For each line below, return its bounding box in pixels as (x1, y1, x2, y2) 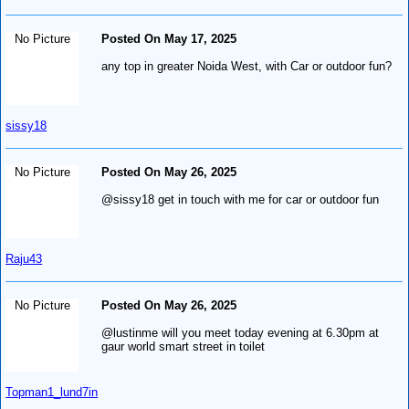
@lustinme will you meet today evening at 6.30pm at (101, 325, 380, 340)
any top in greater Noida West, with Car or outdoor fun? (101, 58, 393, 73)
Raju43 (5, 251, 43, 266)
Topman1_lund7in (5, 384, 99, 399)
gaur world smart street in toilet (101, 339, 266, 353)
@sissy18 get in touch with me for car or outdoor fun (101, 192, 380, 206)
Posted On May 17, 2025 (101, 31, 237, 46)
